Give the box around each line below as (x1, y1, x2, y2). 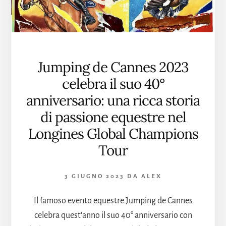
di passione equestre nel (40, 107, 186, 126)
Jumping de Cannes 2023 (37, 58, 189, 76)
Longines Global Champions (28, 124, 198, 143)
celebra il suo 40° (62, 74, 164, 93)
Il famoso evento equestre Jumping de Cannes (33, 196, 193, 205)
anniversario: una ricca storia (26, 91, 200, 109)
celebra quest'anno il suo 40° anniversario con (34, 210, 192, 220)
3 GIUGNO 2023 (64, 173, 125, 180)
